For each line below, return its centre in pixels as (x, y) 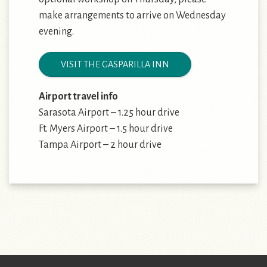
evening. (56, 31)
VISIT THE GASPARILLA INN (115, 64)
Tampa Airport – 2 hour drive (100, 145)
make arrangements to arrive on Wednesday (132, 15)
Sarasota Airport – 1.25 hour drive (109, 112)
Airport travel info (78, 96)
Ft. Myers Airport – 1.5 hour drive (106, 128)
